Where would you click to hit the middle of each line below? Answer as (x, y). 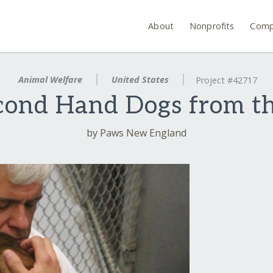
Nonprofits (212, 26)
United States (140, 80)
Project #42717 (226, 80)
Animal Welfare (51, 80)
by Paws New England (136, 133)
